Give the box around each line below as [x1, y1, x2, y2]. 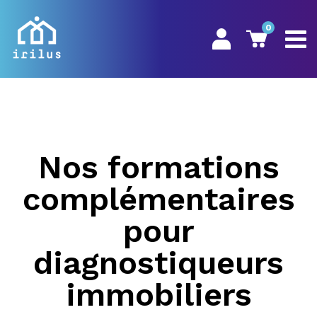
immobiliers [65, 276, 252, 313]
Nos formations [38, 149, 279, 186]
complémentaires [22, 180, 295, 218]
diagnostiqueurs [33, 244, 284, 282]
